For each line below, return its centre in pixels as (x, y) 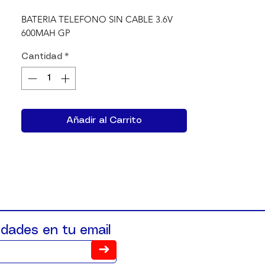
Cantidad (42, 57)
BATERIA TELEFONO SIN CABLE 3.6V (97, 19)
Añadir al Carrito (104, 120)
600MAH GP (46, 33)
